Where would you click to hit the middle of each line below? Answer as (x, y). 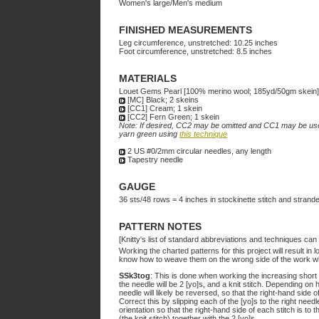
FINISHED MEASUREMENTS (185, 30)
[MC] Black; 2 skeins (162, 100)
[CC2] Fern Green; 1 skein (172, 117)
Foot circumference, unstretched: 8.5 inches (195, 51)
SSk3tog (135, 276)
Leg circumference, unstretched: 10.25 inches (198, 43)
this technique (203, 134)
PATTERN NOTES (160, 226)
